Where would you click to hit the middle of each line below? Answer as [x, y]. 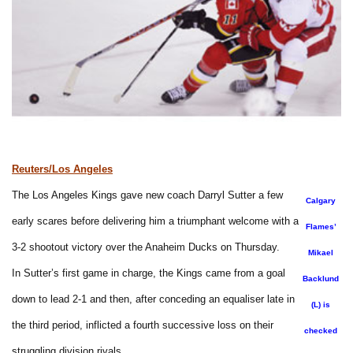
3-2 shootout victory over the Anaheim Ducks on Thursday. [146, 247]
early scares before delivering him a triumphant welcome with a [155, 221]
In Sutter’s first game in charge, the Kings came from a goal [149, 273]
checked [321, 330]
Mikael [321, 252]
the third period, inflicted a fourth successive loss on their [143, 325]
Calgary [321, 200]
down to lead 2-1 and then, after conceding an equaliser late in [153, 299]
